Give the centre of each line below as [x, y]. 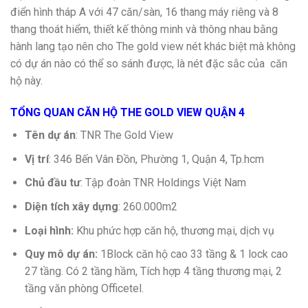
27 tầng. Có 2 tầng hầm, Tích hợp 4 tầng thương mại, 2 [153, 272]
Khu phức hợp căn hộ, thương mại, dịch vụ [174, 230]
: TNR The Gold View [124, 135]
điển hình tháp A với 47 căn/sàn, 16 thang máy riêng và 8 [144, 12]
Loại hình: [49, 230]
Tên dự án [50, 135]
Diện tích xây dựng [71, 207]
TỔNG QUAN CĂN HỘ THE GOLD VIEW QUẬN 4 [128, 112]
